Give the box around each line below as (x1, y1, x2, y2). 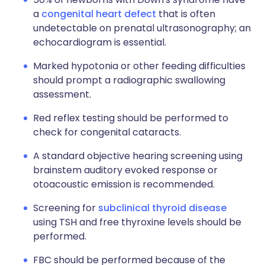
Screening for (33, 201, 98, 215)
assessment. (33, 88, 91, 101)
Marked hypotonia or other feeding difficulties (33, 59, 245, 73)
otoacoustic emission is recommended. (33, 177, 215, 191)
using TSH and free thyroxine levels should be (33, 215, 241, 229)
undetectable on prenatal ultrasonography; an (33, 21, 251, 35)
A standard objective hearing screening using (33, 149, 243, 163)
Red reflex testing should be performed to (33, 111, 228, 125)
